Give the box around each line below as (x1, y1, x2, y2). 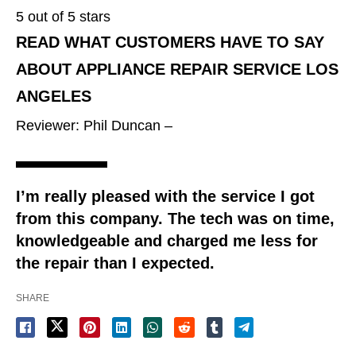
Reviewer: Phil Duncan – (16, 118, 172, 134)
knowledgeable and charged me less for (16, 232, 318, 250)
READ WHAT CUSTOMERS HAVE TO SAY (16, 33, 324, 52)
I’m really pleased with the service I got (16, 188, 315, 206)
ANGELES (16, 87, 91, 106)
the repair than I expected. (16, 254, 215, 273)
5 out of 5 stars (16, 9, 110, 25)
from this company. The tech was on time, (16, 210, 335, 228)
